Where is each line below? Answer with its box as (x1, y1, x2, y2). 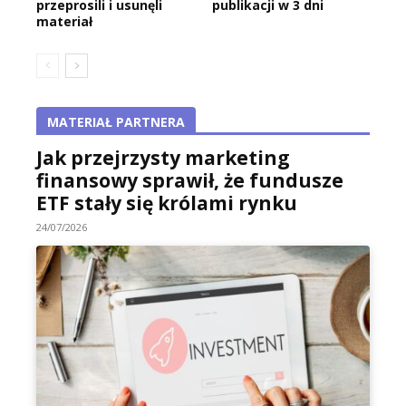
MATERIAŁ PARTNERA (47, 113, 185, 131)
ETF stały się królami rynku (36, 190, 297, 217)
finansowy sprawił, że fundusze (36, 168, 343, 194)
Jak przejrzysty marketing (36, 145, 290, 171)
